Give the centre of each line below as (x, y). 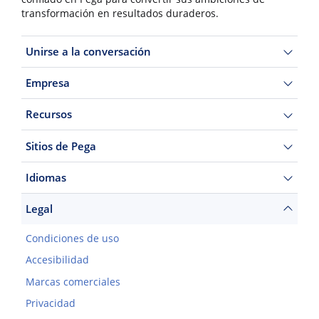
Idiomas (46, 177)
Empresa (47, 83)
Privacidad (50, 303)
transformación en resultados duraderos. (120, 14)
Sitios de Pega (61, 146)
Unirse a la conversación (88, 51)
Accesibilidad (57, 260)
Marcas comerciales (73, 282)
